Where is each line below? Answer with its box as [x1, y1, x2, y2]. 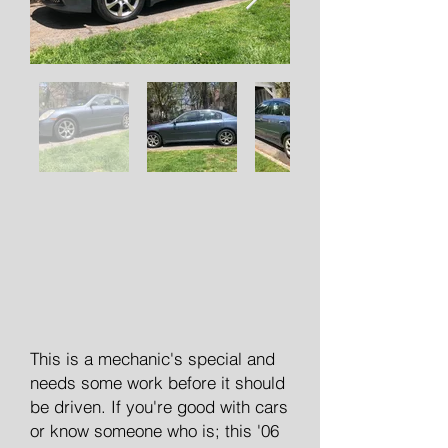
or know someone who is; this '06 [30, 420, 279, 441]
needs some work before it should [30, 372, 285, 393]
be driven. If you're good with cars [30, 396, 288, 417]
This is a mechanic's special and [30, 348, 275, 369]
